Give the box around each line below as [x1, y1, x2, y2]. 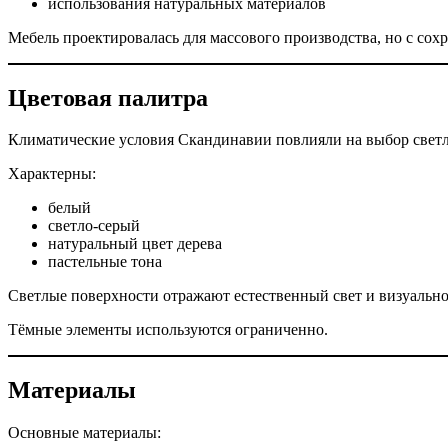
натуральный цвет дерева [48, 235, 222, 253]
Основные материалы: [8, 424, 161, 442]
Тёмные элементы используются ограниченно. [8, 321, 328, 339]
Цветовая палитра [8, 84, 208, 111]
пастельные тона [48, 253, 162, 271]
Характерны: [8, 165, 96, 183]
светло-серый [48, 217, 140, 235]
